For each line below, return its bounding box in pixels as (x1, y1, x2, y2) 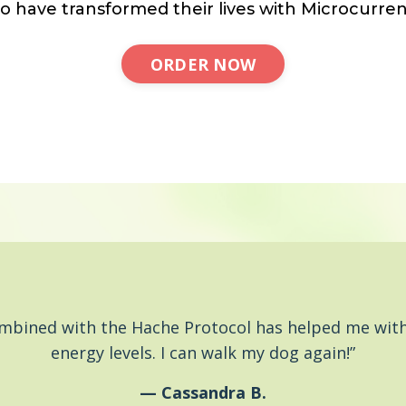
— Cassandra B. (140, 382, 266, 404)
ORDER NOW (150, 53, 256, 75)
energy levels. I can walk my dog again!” (51, 342, 355, 364)
